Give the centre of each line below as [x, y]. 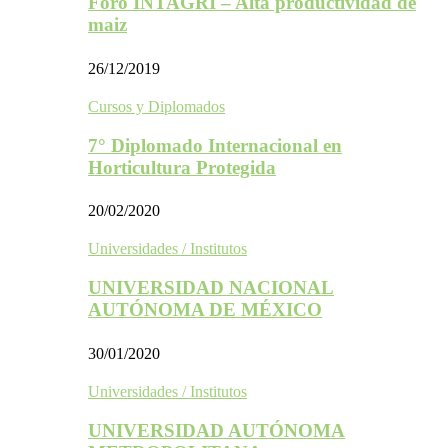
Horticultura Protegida [182, 167]
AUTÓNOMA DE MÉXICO [205, 310]
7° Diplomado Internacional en [215, 145]
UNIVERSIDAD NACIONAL [211, 288]
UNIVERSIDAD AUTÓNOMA [216, 430]
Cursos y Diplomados [156, 106]
